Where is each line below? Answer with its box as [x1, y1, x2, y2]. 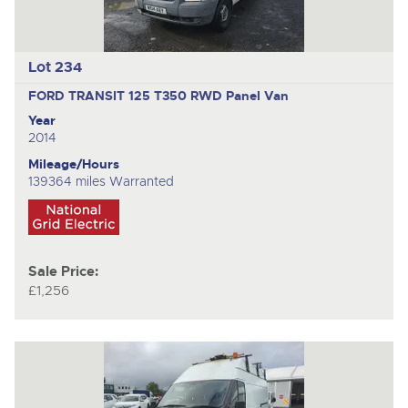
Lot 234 [27, 57, 82, 77]
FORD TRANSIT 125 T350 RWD [27, 87, 226, 104]
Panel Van [225, 87, 289, 104]
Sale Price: [27, 262, 98, 280]
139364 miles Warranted [27, 172, 174, 189]
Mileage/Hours [27, 155, 119, 172]
